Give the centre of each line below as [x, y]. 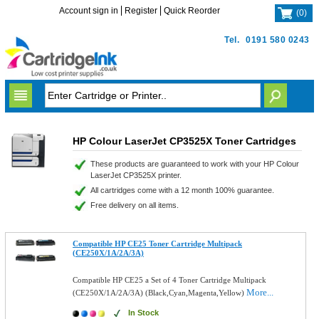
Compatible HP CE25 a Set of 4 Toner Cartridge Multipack [170, 280]
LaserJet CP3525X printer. [136, 175]
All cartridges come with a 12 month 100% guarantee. [182, 190]
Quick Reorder [192, 11]
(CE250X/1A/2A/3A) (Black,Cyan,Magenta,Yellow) [160, 293]
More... [260, 292]
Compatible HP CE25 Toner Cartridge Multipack [158, 244]
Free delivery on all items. [134, 205]
